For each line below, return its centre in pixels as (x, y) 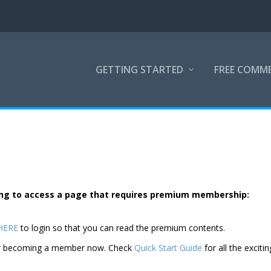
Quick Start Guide (168, 247)
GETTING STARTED (139, 70)
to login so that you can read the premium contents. (122, 227)
